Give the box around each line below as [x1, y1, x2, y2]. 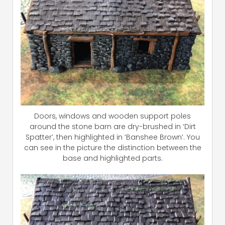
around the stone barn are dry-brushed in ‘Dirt [29, 121, 196, 132]
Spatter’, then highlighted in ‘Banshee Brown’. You [25, 132, 200, 142]
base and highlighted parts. [62, 153, 163, 163]
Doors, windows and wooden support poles [34, 110, 191, 121]
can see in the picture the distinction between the [24, 142, 201, 153]
